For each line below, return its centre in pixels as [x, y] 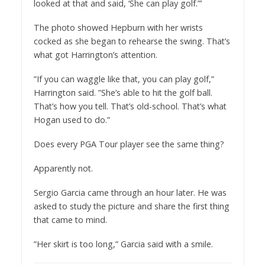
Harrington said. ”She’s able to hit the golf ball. [123, 93]
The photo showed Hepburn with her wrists [118, 28]
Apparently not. [63, 168]
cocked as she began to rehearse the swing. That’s [132, 41]
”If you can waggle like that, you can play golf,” [124, 79]
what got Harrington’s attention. [95, 55]
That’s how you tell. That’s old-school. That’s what [130, 106]
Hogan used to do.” [72, 120]
